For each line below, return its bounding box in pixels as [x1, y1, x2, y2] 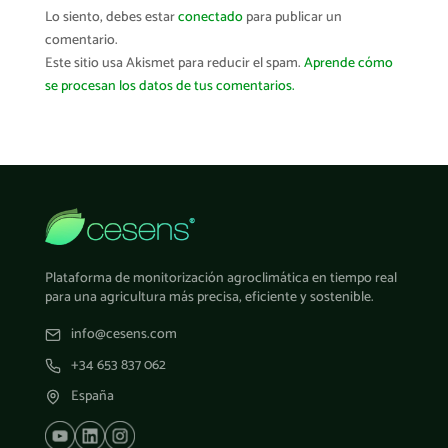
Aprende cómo [303, 52, 393, 76]
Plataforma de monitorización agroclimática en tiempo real [44, 267, 397, 291]
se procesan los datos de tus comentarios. [44, 75, 295, 99]
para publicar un [242, 6, 342, 30]
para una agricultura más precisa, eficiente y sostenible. [44, 286, 374, 310]
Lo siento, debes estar [44, 6, 178, 30]
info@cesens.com [70, 323, 177, 347]
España [70, 385, 114, 409]
